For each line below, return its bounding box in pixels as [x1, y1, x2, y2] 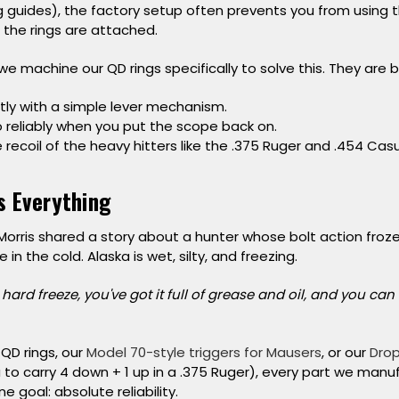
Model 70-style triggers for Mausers [85, 343, 322, 362]
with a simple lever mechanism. [16, 97, 227, 117]
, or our [321, 343, 366, 362]
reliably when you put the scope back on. [3, 117, 277, 136]
